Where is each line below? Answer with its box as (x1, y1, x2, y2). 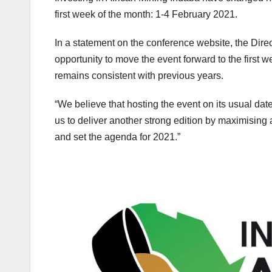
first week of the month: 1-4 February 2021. (55, 8, 237, 19)
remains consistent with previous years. (55, 70, 223, 81)
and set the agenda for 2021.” (55, 131, 180, 142)
